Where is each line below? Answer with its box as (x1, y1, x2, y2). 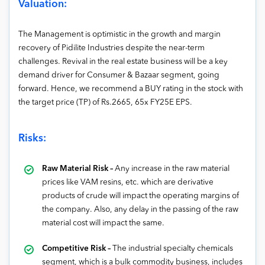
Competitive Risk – (42, 245, 112, 253)
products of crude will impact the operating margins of (42, 192, 239, 201)
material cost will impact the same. (42, 219, 164, 228)
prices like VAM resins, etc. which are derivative (42, 179, 214, 187)
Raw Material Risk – (42, 165, 115, 173)
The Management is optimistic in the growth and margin (18, 31, 221, 39)
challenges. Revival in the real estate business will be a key (18, 58, 228, 66)
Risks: (18, 134, 46, 144)
